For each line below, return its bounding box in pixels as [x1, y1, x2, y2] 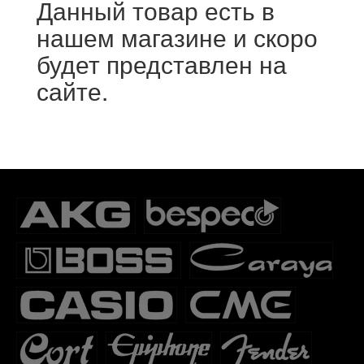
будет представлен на [37, 45, 287, 81]
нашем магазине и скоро [37, 19, 318, 54]
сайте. [37, 72, 108, 108]
